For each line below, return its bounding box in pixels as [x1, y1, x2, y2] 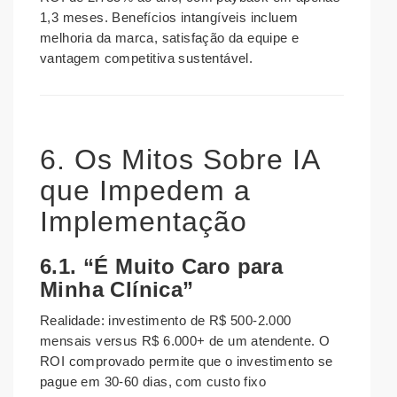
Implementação [40, 206, 247, 238]
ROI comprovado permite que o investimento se [40, 354, 333, 370]
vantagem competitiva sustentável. [40, 51, 253, 66]
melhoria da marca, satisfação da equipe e [40, 30, 300, 46]
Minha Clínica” [40, 277, 194, 302]
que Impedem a [40, 175, 251, 207]
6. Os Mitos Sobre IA [40, 144, 321, 176]
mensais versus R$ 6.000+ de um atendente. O [40, 333, 331, 349]
